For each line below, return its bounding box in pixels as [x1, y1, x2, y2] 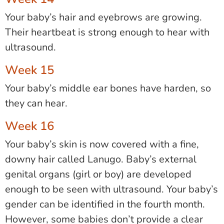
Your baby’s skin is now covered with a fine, [5, 137, 199, 151]
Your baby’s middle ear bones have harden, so [5, 81, 211, 95]
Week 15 [5, 62, 54, 78]
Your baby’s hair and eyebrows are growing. [5, 10, 202, 24]
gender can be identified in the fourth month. [5, 197, 205, 211]
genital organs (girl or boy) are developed [5, 167, 191, 181]
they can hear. [5, 96, 67, 110]
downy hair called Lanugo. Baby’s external [5, 152, 196, 166]
